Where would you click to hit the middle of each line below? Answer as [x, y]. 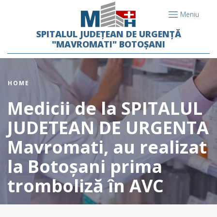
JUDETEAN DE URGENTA [108, 128]
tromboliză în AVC [85, 186]
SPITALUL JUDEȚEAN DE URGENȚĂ [108, 34]
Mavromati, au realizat [107, 147]
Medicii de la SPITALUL [105, 108]
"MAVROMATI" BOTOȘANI [108, 44]
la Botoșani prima [85, 166]
